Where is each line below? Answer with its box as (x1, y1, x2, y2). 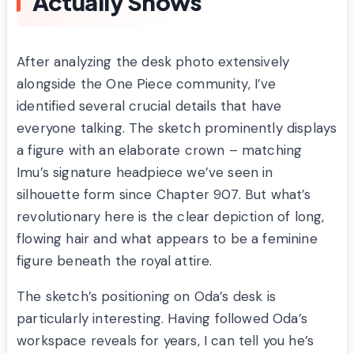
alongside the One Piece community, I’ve (17, 75, 277, 93)
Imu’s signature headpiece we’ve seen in (17, 164, 273, 182)
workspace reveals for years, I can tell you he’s (17, 332, 314, 350)
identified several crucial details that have (17, 97, 282, 115)
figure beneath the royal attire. (17, 252, 213, 270)
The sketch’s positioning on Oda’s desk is (17, 288, 276, 306)
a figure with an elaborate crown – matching (17, 141, 303, 160)
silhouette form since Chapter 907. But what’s (17, 186, 311, 204)
